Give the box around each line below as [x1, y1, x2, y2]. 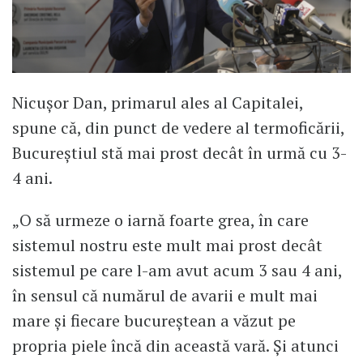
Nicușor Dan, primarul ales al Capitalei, [12, 91, 303, 113]
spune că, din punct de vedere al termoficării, [12, 116, 344, 139]
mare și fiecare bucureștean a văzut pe [12, 309, 296, 331]
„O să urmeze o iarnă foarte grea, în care [12, 208, 309, 231]
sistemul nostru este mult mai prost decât [12, 233, 322, 256]
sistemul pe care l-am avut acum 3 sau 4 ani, [12, 258, 342, 281]
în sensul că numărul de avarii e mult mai [12, 284, 318, 306]
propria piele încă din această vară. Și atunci [12, 334, 339, 357]
